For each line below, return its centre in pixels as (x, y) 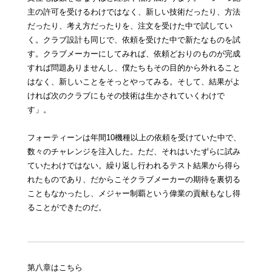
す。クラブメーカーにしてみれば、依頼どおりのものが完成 (134, 54)
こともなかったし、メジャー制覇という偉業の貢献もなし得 (134, 194)
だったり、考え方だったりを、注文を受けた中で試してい (130, 26)
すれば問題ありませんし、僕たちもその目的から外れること (134, 68)
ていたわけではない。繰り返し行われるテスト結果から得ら (134, 166)
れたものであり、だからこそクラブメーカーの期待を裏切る (134, 180)
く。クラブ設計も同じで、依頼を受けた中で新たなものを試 (134, 40)
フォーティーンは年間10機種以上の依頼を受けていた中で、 (134, 138)
